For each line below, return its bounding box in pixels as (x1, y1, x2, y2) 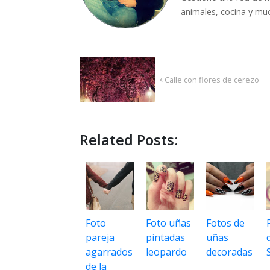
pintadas (146, 231, 185, 245)
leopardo (146, 245, 187, 259)
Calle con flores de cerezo (163, 74, 259, 86)
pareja (86, 231, 115, 245)
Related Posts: (80, 130, 178, 150)
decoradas (206, 245, 253, 259)
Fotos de (206, 216, 245, 230)
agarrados (86, 245, 133, 259)
